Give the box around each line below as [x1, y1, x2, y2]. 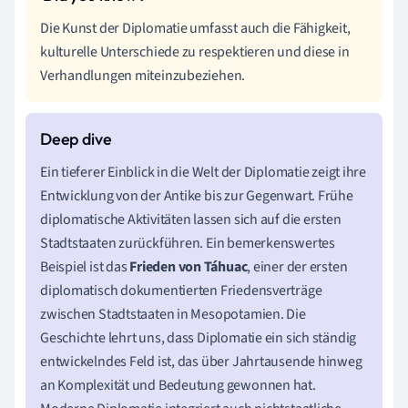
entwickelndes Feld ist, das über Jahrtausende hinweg [40, 351, 362, 372]
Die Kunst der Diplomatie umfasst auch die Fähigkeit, [40, 17, 351, 38]
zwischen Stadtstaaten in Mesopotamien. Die [40, 303, 306, 324]
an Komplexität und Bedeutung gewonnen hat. [40, 374, 316, 395]
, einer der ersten [247, 256, 348, 277]
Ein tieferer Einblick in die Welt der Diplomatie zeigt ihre [40, 161, 367, 182]
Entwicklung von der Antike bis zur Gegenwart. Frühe [40, 185, 353, 206]
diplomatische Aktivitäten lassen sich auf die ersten [40, 209, 342, 229]
